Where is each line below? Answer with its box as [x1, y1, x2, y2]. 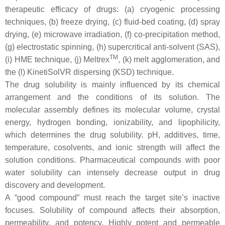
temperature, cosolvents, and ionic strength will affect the [5, 143, 220, 152]
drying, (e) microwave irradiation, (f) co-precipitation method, [5, 30, 220, 39]
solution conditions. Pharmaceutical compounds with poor [5, 156, 220, 165]
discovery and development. [5, 181, 105, 190]
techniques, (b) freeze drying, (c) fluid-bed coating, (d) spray [5, 18, 220, 27]
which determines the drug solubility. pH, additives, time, [5, 131, 220, 140]
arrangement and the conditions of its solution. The [5, 93, 220, 102]
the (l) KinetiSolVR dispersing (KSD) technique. [5, 68, 174, 77]
